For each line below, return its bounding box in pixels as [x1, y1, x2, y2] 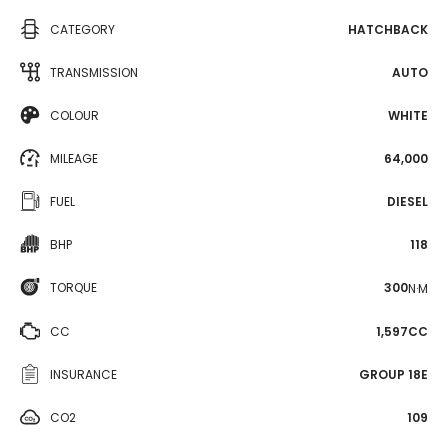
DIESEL [387, 193, 428, 210]
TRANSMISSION [50, 64, 138, 81]
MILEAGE [50, 150, 98, 167]
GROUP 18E [359, 365, 428, 383]
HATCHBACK [348, 21, 428, 38]
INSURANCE [50, 365, 117, 383]
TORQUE [50, 279, 97, 296]
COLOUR [50, 107, 99, 124]
